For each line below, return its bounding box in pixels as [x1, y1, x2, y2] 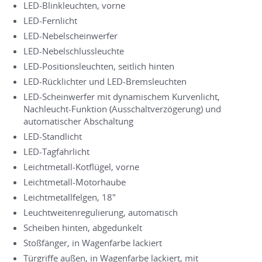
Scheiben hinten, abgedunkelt [23, 221, 142, 233]
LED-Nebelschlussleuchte [23, 44, 124, 57]
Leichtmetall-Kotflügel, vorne [23, 160, 139, 173]
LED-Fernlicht [23, 14, 77, 26]
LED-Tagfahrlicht [23, 145, 89, 157]
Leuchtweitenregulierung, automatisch [23, 206, 178, 218]
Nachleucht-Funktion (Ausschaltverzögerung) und [23, 102, 221, 115]
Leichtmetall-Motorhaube [23, 175, 126, 188]
